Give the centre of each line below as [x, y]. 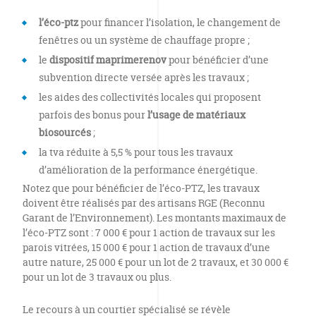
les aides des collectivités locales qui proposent [150, 97]
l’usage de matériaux [196, 115]
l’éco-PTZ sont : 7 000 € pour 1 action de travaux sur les [149, 232]
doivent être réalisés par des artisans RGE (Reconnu [144, 203]
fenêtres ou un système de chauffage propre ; [144, 40]
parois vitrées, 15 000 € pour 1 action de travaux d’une [146, 247]
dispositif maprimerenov [108, 60]
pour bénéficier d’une [218, 60]
